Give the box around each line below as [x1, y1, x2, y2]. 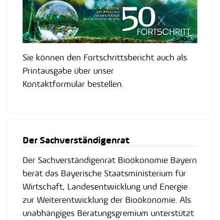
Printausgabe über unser [23, 65, 114, 76]
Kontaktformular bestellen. [23, 78, 124, 89]
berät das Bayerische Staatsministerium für [23, 167, 186, 179]
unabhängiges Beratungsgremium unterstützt [23, 207, 194, 219]
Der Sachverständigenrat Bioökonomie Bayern [23, 154, 197, 165]
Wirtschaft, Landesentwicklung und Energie [23, 181, 188, 192]
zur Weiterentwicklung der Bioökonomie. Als [23, 194, 191, 205]
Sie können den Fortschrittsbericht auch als [23, 52, 187, 63]
